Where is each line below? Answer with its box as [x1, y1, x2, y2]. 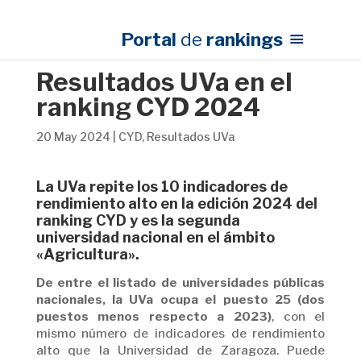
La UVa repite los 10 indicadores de [35, 178, 288, 195]
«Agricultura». [35, 246, 139, 263]
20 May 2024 [35, 130, 110, 143]
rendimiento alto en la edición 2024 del [35, 195, 317, 212]
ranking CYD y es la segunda [35, 212, 240, 229]
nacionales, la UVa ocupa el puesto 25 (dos [35, 293, 326, 307]
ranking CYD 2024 [35, 92, 260, 122]
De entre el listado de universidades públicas [35, 276, 326, 290]
